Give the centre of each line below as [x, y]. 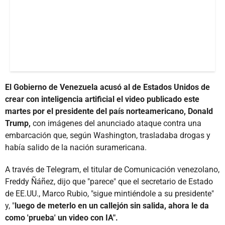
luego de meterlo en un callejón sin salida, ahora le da [112, 205]
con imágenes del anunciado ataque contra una [116, 123]
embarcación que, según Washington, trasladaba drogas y [108, 135]
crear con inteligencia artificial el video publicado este [102, 99]
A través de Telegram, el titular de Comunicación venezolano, [112, 169]
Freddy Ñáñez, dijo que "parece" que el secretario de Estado [109, 181]
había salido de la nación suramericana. [76, 147]
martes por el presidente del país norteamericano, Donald [109, 111]
